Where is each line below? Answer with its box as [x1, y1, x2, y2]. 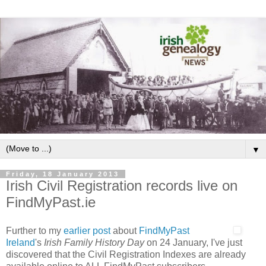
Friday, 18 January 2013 [6, 170, 119, 178]
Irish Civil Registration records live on [6, 177, 237, 194]
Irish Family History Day [44, 237, 144, 248]
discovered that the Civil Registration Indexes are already [6, 249, 246, 259]
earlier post [64, 225, 110, 236]
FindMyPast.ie [6, 194, 96, 210]
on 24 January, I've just [144, 237, 242, 248]
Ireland [6, 237, 35, 248]
